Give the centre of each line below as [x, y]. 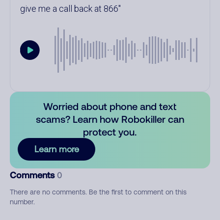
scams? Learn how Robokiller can [110, 119]
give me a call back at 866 [69, 9]
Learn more [56, 149]
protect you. [110, 132]
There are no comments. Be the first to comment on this [98, 192]
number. [22, 202]
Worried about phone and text [110, 106]
